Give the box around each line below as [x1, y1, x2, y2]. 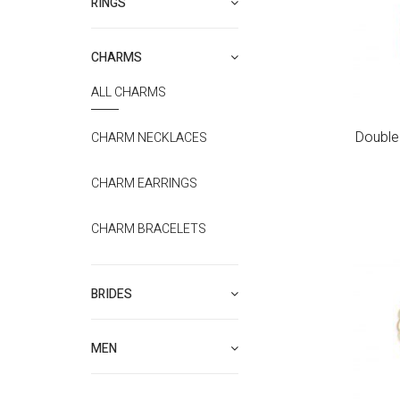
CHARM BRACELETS [91, 220, 206, 238]
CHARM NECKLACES [91, 129, 207, 147]
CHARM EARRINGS [91, 174, 197, 193]
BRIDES [91, 285, 132, 304]
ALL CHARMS [91, 83, 166, 102]
